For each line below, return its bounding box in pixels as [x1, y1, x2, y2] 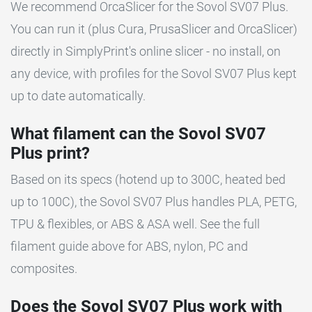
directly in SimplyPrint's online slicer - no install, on [10, 43, 281, 58]
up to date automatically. [10, 88, 146, 103]
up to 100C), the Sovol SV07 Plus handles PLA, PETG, [10, 194, 297, 209]
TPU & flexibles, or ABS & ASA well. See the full [10, 216, 260, 231]
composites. [10, 260, 77, 276]
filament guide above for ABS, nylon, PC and [10, 238, 248, 253]
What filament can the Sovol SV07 [10, 123, 266, 143]
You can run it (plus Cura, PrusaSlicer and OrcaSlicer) [10, 21, 297, 36]
